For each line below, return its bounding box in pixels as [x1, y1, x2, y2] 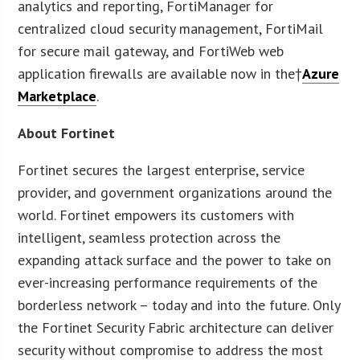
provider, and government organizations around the [18, 182, 333, 202]
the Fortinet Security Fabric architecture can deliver [18, 317, 334, 337]
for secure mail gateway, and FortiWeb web [18, 41, 284, 60]
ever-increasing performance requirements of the [18, 272, 318, 292]
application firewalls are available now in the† [18, 63, 303, 83]
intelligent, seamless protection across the [18, 227, 281, 247]
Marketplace [18, 86, 97, 105]
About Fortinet [18, 123, 116, 142]
